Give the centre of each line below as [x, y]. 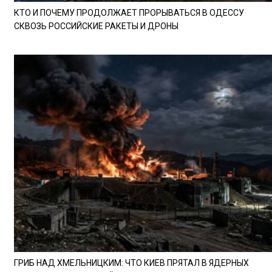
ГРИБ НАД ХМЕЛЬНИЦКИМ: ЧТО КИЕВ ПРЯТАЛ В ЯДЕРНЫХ [131, 263]
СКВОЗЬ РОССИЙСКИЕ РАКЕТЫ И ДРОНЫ [96, 26]
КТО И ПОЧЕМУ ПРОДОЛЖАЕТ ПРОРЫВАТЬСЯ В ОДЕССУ [129, 12]
